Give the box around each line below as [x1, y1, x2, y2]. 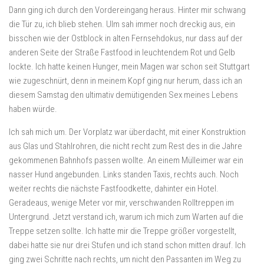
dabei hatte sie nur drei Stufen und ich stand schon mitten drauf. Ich [9, 240, 246, 250]
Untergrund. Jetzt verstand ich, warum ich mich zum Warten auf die [9, 212, 243, 222]
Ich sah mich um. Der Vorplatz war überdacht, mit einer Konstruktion [9, 127, 246, 137]
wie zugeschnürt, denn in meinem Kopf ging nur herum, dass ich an [9, 75, 242, 86]
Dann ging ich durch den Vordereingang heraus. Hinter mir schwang [9, 5, 246, 15]
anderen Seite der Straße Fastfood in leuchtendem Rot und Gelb [9, 47, 235, 58]
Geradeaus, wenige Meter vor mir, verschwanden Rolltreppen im [9, 197, 234, 208]
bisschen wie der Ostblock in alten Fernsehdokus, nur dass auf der [9, 33, 243, 44]
